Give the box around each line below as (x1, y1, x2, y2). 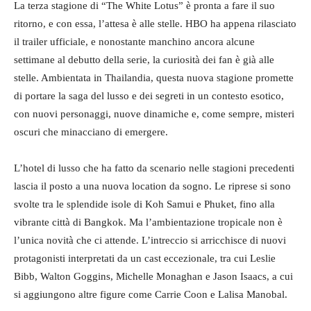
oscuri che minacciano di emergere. (14, 126, 168, 137)
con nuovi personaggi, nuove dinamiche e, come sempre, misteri (14, 108, 294, 119)
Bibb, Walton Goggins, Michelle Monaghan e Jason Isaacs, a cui (14, 271, 293, 282)
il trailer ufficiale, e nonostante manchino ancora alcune (14, 36, 255, 47)
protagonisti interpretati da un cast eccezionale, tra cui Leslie (14, 253, 276, 264)
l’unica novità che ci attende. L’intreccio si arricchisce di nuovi (14, 235, 286, 246)
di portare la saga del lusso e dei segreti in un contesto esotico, (14, 90, 284, 101)
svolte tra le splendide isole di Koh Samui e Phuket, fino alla (14, 199, 275, 210)
